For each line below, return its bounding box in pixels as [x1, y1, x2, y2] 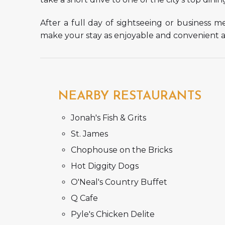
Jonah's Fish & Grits [71, 113, 147, 123]
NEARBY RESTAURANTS [58, 89, 202, 102]
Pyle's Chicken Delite [71, 209, 155, 219]
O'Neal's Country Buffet [71, 177, 168, 187]
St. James [71, 129, 108, 139]
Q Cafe [71, 193, 98, 203]
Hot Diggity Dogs [71, 161, 139, 171]
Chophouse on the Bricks [71, 145, 173, 155]
